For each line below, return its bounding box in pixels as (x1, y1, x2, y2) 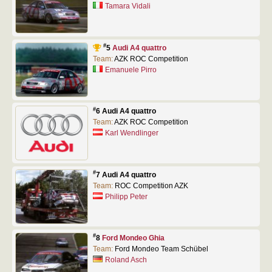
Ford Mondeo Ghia (101, 233, 165, 242)
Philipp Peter (105, 192, 148, 201)
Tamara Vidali (105, 2, 151, 11)
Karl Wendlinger (105, 129, 159, 138)
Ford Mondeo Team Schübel (114, 244, 208, 253)
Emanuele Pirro (105, 65, 157, 74)
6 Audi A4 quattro (95, 107, 156, 116)
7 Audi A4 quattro (95, 170, 156, 179)
